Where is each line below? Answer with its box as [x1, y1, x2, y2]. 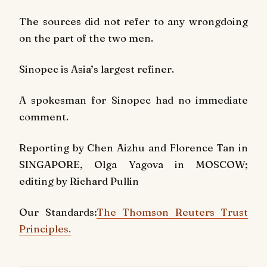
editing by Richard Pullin [19, 174, 139, 187]
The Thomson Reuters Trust [96, 205, 248, 218]
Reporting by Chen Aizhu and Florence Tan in [19, 141, 248, 154]
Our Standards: [19, 205, 97, 218]
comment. [19, 110, 69, 123]
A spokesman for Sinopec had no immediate [19, 93, 248, 106]
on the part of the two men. [19, 32, 153, 45]
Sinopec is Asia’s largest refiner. [19, 63, 174, 76]
